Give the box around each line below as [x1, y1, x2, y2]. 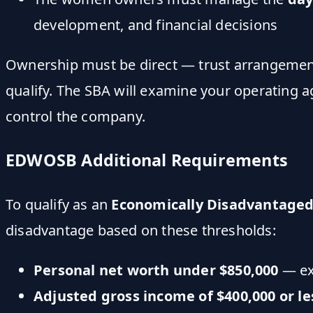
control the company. [6, 106, 145, 126]
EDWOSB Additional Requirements [6, 148, 288, 171]
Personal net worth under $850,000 [34, 261, 279, 280]
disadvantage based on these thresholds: [6, 221, 276, 240]
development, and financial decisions [34, 15, 278, 34]
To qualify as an [6, 195, 112, 214]
